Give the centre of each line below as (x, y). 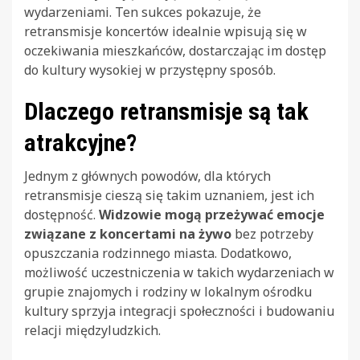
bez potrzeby (272, 233)
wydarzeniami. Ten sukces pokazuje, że (143, 12)
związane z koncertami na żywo (128, 233)
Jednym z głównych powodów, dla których (147, 176)
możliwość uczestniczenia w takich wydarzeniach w (179, 272)
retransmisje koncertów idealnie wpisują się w (166, 31)
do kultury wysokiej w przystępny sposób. (150, 70)
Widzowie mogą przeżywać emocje (212, 214)
